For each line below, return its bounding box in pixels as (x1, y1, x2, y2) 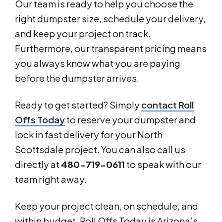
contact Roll (141, 99, 194, 111)
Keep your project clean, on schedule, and (15, 200, 198, 212)
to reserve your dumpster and (65, 114, 196, 126)
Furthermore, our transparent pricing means (15, 43, 207, 55)
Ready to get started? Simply (15, 99, 141, 111)
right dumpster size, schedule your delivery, (15, 13, 206, 25)
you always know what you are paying (15, 57, 180, 69)
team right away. (15, 173, 87, 185)
